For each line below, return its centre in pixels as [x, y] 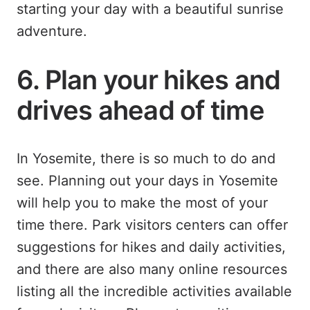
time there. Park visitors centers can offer [152, 225]
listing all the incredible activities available [154, 291]
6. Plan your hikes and [149, 80]
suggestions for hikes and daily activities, [151, 247]
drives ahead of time [140, 110]
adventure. [52, 31]
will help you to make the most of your [142, 203]
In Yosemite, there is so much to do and [146, 158]
